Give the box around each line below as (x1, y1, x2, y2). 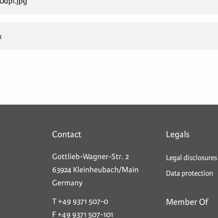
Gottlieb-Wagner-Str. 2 (52, 152, 129, 162)
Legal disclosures (166, 153, 217, 163)
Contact (52, 129, 81, 139)
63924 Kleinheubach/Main (52, 165, 139, 175)
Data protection (166, 169, 213, 178)
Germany (52, 178, 83, 188)
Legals (166, 129, 190, 139)
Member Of (166, 197, 208, 207)
